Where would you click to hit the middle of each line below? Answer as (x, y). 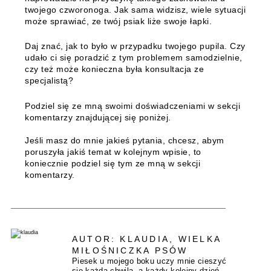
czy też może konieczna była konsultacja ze (115, 69)
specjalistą (47, 81)
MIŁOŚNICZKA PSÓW (130, 251)
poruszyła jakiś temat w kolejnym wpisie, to (113, 152)
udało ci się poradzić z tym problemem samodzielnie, (134, 58)
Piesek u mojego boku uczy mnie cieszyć (149, 262)
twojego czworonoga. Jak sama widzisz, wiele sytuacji (135, 9)
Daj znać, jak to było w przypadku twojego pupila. (128, 46)
